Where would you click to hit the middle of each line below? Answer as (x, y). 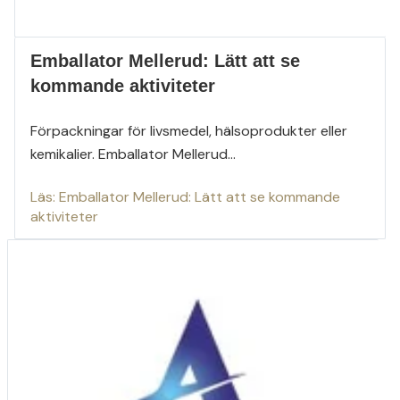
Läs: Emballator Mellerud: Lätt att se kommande (185, 197)
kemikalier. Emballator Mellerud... (133, 154)
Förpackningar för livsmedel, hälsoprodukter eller (188, 131)
